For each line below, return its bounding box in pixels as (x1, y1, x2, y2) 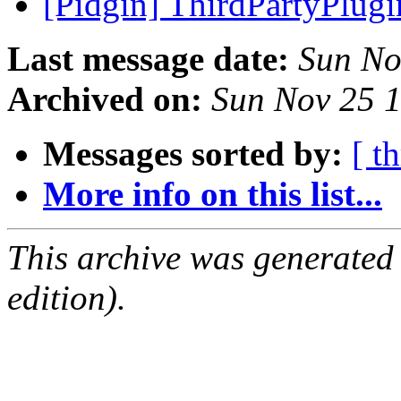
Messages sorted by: (43, 134, 343, 174)
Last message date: (7, 39, 289, 79)
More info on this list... (43, 175, 382, 214)
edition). (7, 278, 126, 318)
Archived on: (7, 80, 202, 119)
